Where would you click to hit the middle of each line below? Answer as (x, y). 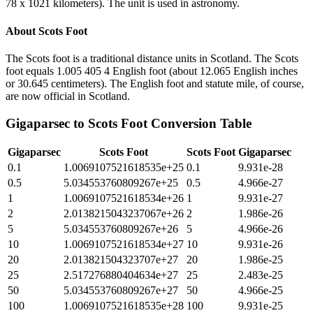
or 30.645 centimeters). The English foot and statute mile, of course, (155, 83)
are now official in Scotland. (68, 96)
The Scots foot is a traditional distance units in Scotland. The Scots (152, 58)
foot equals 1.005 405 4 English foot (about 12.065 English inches (152, 71)
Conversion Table (199, 123)
